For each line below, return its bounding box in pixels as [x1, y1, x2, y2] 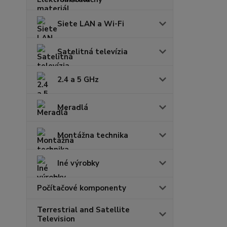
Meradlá [57, 102, 88, 113]
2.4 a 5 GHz [57, 74, 99, 85]
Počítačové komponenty [37, 183, 126, 194]
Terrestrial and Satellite [37, 205, 130, 215]
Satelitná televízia [57, 47, 128, 57]
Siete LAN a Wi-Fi [57, 19, 124, 29]
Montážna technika [57, 130, 128, 141]
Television [37, 214, 75, 224]
